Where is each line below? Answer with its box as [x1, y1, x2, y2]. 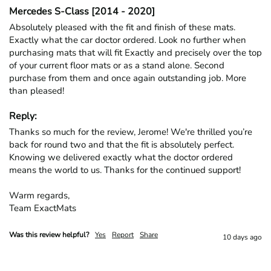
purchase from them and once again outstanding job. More [9, 71, 246, 84]
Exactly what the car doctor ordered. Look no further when [9, 33, 246, 46]
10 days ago [223, 232, 262, 242]
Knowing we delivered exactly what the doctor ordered [9, 151, 233, 163]
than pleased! [9, 84, 64, 97]
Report [112, 229, 134, 240]
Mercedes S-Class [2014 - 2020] [9, 4, 155, 18]
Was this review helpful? [9, 229, 89, 240]
